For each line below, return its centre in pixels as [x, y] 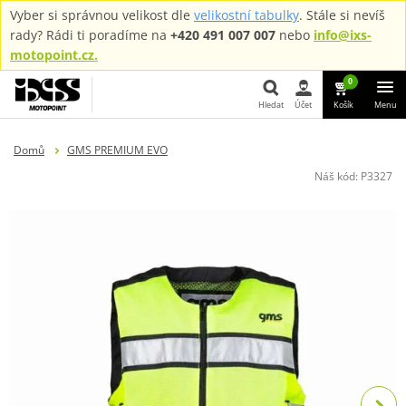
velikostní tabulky [246, 15]
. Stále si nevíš [342, 15]
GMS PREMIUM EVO [117, 150]
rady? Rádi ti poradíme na [90, 35]
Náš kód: [338, 176]
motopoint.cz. [54, 55]
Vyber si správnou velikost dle [102, 15]
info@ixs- [343, 35]
